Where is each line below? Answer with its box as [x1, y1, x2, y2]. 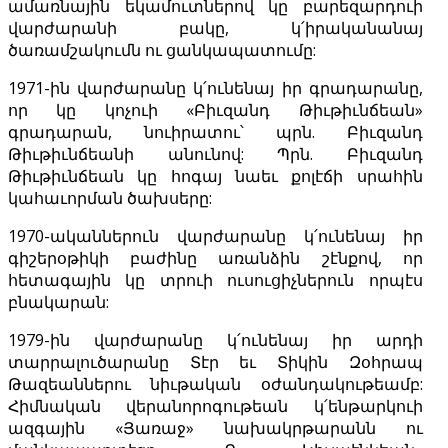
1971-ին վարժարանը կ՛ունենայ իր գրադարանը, [8, 77, 423, 100]
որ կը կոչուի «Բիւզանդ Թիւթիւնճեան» [8, 99, 423, 122]
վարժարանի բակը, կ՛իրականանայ [8, 17, 423, 40]
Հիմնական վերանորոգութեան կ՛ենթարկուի [8, 395, 423, 418]
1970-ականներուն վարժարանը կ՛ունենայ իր [8, 225, 423, 248]
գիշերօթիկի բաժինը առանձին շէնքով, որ [8, 247, 423, 270]
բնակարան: [8, 291, 109, 314]
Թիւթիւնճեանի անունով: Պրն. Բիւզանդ [8, 143, 423, 166]
